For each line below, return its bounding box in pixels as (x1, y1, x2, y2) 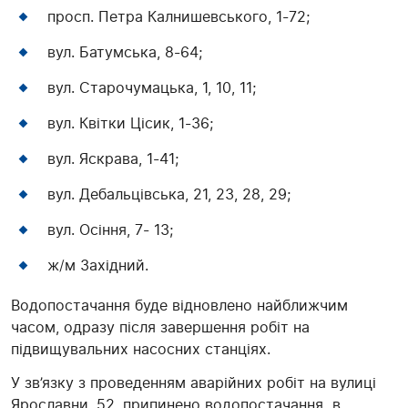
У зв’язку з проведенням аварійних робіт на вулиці (11, 373, 376, 393)
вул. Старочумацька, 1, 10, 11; (47, 78, 256, 97)
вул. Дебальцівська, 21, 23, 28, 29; (47, 185, 291, 204)
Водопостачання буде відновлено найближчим (11, 296, 348, 315)
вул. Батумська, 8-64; (47, 43, 202, 62)
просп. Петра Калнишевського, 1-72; (47, 7, 310, 26)
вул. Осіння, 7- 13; (47, 220, 173, 240)
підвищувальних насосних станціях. (11, 340, 270, 359)
